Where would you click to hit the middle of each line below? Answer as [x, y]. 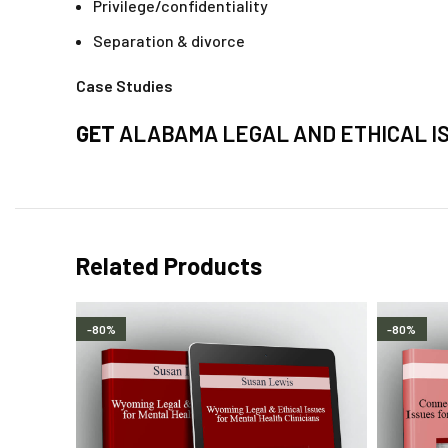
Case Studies [124, 86]
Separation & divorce [169, 41]
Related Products [169, 266]
